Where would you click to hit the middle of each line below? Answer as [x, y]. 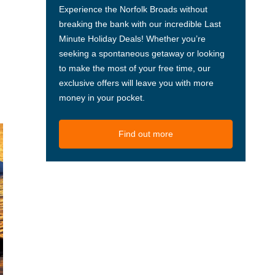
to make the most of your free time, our [134, 68]
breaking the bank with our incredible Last [140, 24]
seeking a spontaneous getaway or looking [141, 54]
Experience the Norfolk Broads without [133, 10]
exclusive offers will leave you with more [136, 83]
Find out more [145, 134]
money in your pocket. [102, 98]
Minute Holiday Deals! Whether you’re [132, 39]
